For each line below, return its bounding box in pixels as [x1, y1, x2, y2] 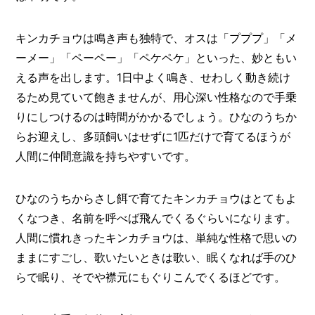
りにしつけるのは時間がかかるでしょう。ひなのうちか [15, 109, 297, 124]
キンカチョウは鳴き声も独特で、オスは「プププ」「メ [15, 30, 297, 45]
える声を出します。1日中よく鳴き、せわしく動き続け [15, 70, 291, 84]
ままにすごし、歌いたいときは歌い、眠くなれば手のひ [15, 250, 297, 264]
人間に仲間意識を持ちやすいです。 [15, 148, 196, 163]
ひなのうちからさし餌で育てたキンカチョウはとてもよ [15, 191, 297, 205]
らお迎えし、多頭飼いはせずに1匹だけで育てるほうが [15, 129, 291, 143]
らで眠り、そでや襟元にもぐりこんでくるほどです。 [15, 269, 286, 284]
